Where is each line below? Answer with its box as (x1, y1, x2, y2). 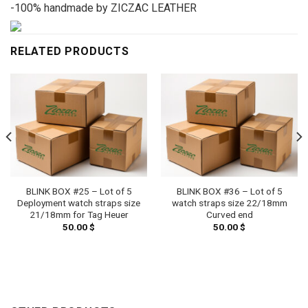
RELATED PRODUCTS (10, 45, 129, 58)
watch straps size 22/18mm (171, 197, 287, 208)
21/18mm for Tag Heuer (29, 208, 129, 220)
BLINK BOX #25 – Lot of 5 (25, 185, 132, 197)
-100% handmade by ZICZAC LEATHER (10, 1, 197, 15)
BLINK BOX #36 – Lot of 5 (176, 185, 283, 197)
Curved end (206, 208, 253, 220)
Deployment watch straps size (17, 197, 140, 208)
